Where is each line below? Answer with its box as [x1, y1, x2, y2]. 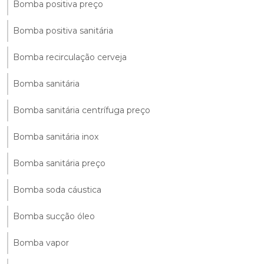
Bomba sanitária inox [13, 131, 98, 142]
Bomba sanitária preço [13, 157, 105, 169]
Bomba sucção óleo [13, 210, 95, 222]
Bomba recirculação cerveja [13, 51, 127, 62]
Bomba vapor [13, 237, 69, 248]
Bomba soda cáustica [13, 184, 101, 195]
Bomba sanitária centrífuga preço [13, 104, 150, 115]
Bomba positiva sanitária [13, 25, 113, 36]
